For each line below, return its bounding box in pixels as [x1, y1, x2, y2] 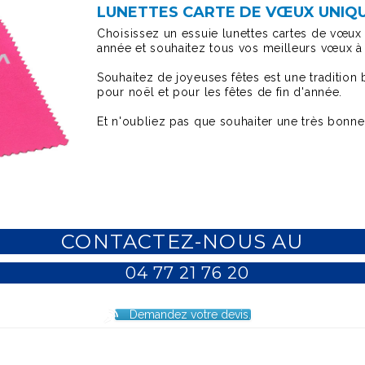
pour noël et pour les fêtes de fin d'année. [97, 86, 343, 99]
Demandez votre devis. [129, 308, 251, 322]
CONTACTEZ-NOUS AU [61, 230, 304, 254]
